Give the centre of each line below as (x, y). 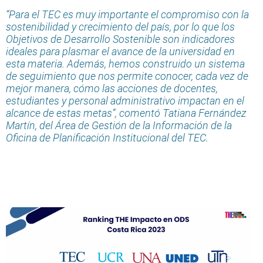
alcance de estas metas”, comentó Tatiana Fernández (126, 113)
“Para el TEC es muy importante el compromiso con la (127, 14)
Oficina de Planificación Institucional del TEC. (107, 137)
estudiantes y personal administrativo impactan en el (125, 100)
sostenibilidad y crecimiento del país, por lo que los (120, 26)
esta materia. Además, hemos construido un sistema (125, 63)
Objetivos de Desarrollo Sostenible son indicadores (120, 39)
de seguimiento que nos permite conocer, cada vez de (127, 76)
